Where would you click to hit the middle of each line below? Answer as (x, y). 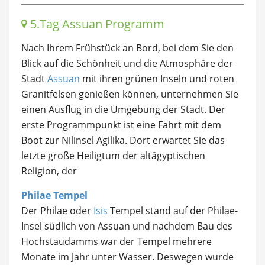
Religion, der (50, 171)
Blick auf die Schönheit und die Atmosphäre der (127, 63)
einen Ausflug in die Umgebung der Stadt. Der (123, 109)
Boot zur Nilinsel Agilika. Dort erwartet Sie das (123, 140)
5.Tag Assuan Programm (96, 24)
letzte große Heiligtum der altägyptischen (113, 156)
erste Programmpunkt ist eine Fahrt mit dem (121, 125)
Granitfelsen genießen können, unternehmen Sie (130, 94)
